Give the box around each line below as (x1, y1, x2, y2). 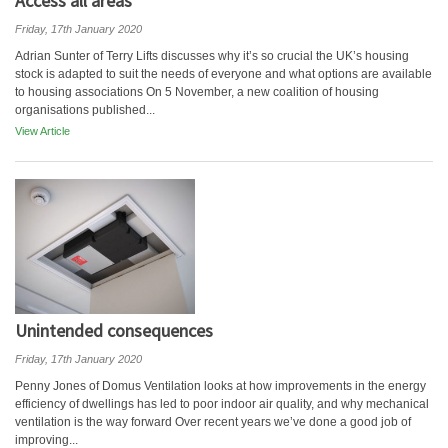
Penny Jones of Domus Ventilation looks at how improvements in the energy (15, 379, 426, 393)
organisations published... (15, 103, 155, 117)
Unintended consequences (15, 319, 213, 342)
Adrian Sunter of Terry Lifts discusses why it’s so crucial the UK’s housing (15, 49, 409, 63)
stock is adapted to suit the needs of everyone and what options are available (15, 67, 432, 81)
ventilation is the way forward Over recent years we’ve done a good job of (15, 415, 411, 429)
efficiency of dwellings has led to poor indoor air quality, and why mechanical (15, 397, 429, 411)
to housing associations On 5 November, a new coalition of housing (15, 85, 379, 99)
